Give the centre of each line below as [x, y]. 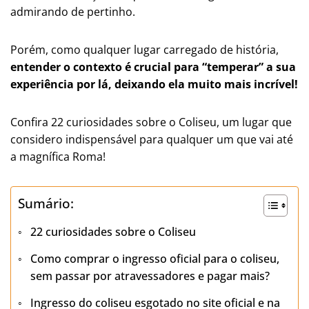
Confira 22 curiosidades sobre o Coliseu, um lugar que [151, 122]
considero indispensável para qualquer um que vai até [152, 139]
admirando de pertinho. [73, 11]
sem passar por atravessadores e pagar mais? [150, 276]
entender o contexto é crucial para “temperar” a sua [153, 67]
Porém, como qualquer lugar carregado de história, [144, 49]
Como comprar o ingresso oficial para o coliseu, [155, 258]
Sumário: [46, 203]
